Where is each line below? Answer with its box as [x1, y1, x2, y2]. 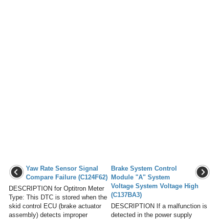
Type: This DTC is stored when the [9, 193, 107, 201]
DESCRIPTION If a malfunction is [111, 202, 207, 210]
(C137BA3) [111, 191, 142, 198]
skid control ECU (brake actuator [9, 202, 101, 210]
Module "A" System [111, 173, 170, 181]
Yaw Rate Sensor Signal [26, 164, 98, 172]
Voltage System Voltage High [111, 182, 198, 190]
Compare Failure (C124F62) [26, 173, 108, 181]
